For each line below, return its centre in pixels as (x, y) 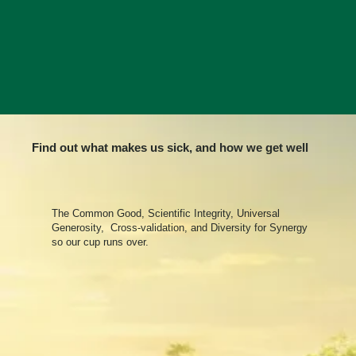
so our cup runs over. (102, 242)
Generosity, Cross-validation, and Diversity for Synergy (180, 227)
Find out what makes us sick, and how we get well (170, 147)
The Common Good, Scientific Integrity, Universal (166, 213)
